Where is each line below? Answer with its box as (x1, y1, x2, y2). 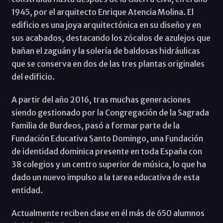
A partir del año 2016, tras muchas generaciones (11, 94, 191, 105)
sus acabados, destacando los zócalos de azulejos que (11, 32, 211, 43)
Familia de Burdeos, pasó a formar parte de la (11, 120, 180, 130)
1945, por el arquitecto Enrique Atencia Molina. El (11, 6, 194, 17)
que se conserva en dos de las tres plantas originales (11, 58, 205, 69)
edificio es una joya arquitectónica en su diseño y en (11, 19, 201, 30)
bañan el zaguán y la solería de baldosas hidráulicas (11, 45, 200, 56)
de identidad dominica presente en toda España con (11, 146, 202, 156)
